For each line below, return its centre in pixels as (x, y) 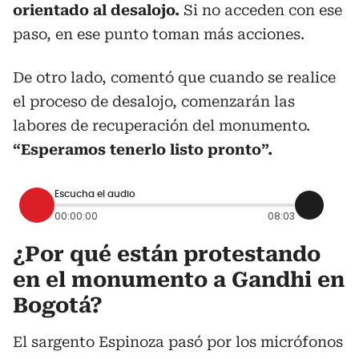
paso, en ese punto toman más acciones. (159, 34)
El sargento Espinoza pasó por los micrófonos (178, 341)
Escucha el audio (95, 194)
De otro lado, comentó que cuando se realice (174, 77)
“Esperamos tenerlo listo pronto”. (143, 149)
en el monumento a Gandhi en (179, 279)
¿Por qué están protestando (167, 254)
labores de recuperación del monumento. (161, 125)
